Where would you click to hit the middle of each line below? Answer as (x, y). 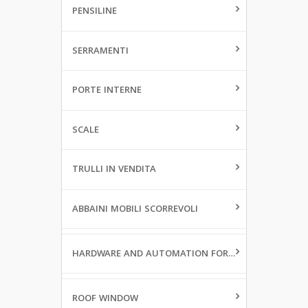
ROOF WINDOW (105, 299)
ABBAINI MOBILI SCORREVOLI (135, 209)
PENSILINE (95, 12)
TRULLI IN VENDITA (114, 170)
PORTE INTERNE (107, 91)
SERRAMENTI (100, 51)
